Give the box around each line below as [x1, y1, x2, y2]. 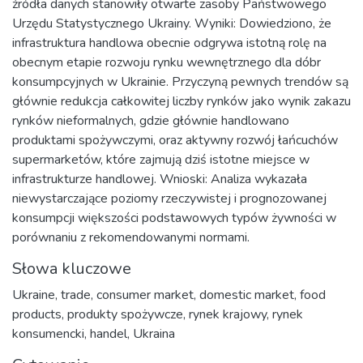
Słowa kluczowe [12, 258, 131, 280]
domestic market [199, 286, 294, 304]
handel [90, 325, 127, 343]
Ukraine [12, 286, 55, 304]
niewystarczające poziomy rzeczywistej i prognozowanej [12, 190, 327, 207]
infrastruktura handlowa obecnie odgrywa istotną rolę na [12, 34, 327, 52]
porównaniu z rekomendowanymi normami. [12, 228, 250, 246]
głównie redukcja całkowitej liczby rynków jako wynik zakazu [12, 92, 351, 110]
